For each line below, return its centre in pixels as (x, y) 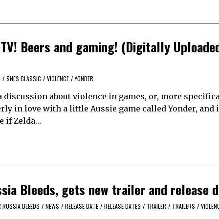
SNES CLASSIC (24, 78)
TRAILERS (184, 206)
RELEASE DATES (122, 206)
